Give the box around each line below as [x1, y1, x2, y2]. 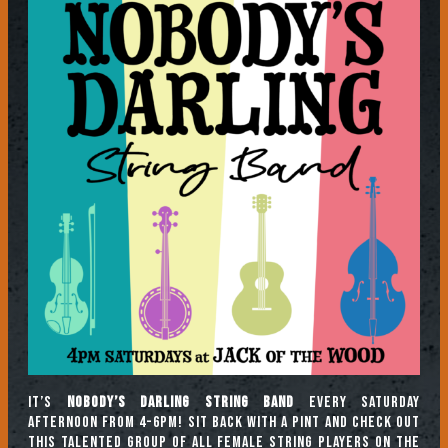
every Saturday [294, 393, 420, 412]
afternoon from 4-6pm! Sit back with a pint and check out [28, 413, 420, 432]
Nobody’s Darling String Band [66, 393, 294, 412]
